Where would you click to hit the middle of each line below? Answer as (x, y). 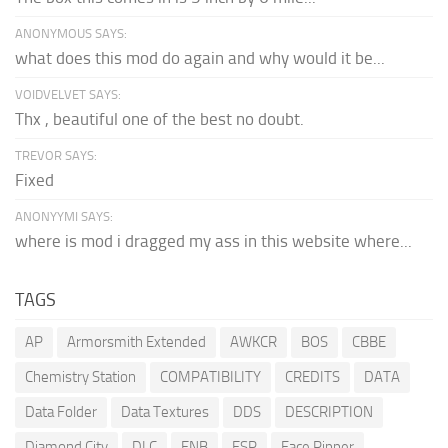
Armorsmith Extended (136, 342)
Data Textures (165, 412)
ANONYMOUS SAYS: (71, 33)
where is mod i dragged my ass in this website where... (213, 241)
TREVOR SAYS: (56, 155)
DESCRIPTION (329, 412)
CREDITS (312, 377)
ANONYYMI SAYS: (64, 216)
